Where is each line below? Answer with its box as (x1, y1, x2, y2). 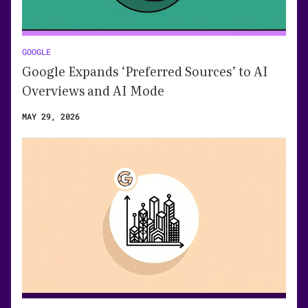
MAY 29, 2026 (22, 111, 80, 122)
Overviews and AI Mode (22, 81, 164, 100)
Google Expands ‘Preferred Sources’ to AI (22, 62, 268, 81)
